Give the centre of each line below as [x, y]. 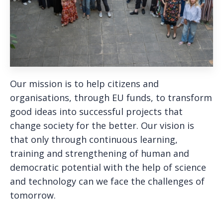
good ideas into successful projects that [96, 111]
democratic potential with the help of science [108, 167]
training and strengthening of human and [100, 153]
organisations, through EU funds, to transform [111, 97]
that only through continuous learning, [94, 139]
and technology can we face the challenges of [107, 181]
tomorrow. [33, 195]
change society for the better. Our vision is [102, 125]
